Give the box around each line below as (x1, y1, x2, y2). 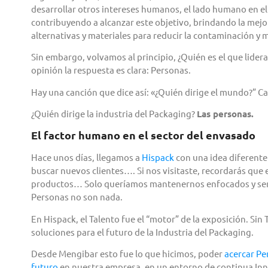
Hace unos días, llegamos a (31, 151, 142, 163)
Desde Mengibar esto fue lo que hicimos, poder (31, 248, 224, 260)
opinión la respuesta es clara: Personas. (31, 64, 191, 76)
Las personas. (197, 107, 254, 120)
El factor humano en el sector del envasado (31, 128, 255, 142)
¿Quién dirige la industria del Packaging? (31, 107, 197, 119)
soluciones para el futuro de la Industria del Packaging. (31, 226, 254, 237)
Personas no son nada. (31, 191, 123, 203)
